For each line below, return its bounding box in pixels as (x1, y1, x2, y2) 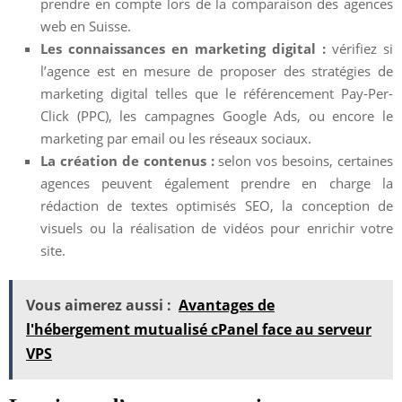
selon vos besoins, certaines (214, 151, 393, 170)
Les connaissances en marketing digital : (40, 39, 326, 57)
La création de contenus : (40, 151, 214, 170)
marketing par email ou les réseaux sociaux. (40, 128, 311, 147)
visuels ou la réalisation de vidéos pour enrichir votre (40, 218, 393, 237)
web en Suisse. (40, 16, 131, 35)
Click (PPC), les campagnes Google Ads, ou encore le (40, 106, 393, 125)
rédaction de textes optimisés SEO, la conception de (40, 196, 393, 214)
